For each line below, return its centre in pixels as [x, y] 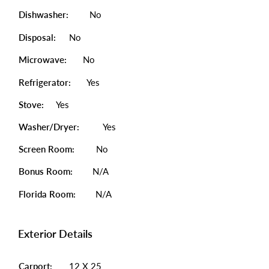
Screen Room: [47, 149]
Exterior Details [55, 234]
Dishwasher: [44, 14]
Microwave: [43, 59]
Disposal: [37, 37]
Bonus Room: [46, 171]
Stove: [31, 104]
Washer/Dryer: [50, 127]
